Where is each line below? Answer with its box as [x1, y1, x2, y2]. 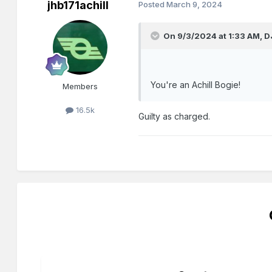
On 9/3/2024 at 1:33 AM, [163, 31, 265, 41]
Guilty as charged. [138, 111, 211, 122]
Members [63, 81, 98, 92]
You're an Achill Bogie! [151, 80, 241, 90]
